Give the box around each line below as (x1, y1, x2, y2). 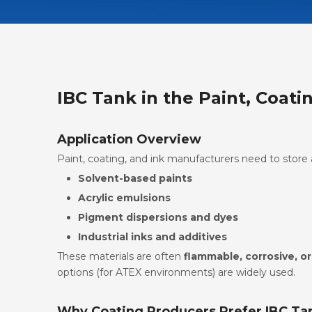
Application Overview (57, 131, 201, 147)
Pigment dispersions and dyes (78, 210, 238, 224)
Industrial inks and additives (78, 230, 227, 243)
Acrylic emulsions (78, 191, 171, 204)
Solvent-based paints (78, 171, 192, 185)
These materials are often (57, 249, 184, 263)
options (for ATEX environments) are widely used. (57, 265, 295, 279)
